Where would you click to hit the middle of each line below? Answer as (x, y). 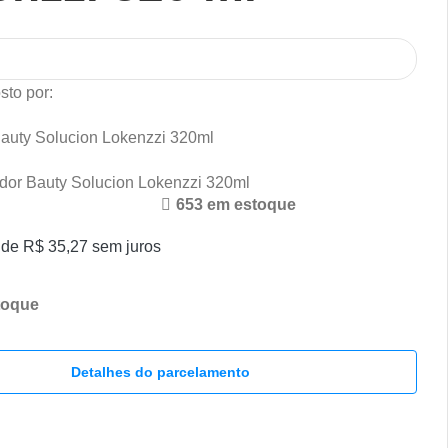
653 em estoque (235, 204)
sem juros (125, 246)
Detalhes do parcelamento (161, 371)
